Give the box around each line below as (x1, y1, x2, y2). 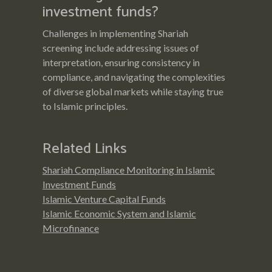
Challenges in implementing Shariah (42, 27, 188, 39)
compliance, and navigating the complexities (42, 70, 225, 83)
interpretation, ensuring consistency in (42, 56, 200, 68)
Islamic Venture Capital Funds (42, 192, 166, 205)
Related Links (42, 137, 127, 161)
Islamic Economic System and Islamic (42, 207, 196, 219)
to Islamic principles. (42, 100, 127, 112)
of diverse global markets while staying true (42, 85, 223, 97)
